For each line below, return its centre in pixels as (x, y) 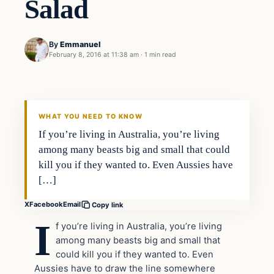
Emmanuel (80, 45)
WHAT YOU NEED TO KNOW (91, 116)
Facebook (46, 205)
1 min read (160, 55)
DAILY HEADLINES (62, 103)
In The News (60, 65)
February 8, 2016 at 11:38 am (94, 55)
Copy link (108, 205)
